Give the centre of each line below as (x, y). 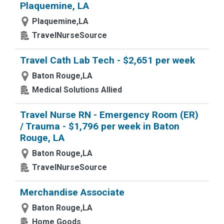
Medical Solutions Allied (77, 90)
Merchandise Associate (72, 192)
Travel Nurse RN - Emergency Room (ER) (109, 115)
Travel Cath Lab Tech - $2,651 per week (107, 60)
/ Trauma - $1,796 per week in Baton (100, 126)
